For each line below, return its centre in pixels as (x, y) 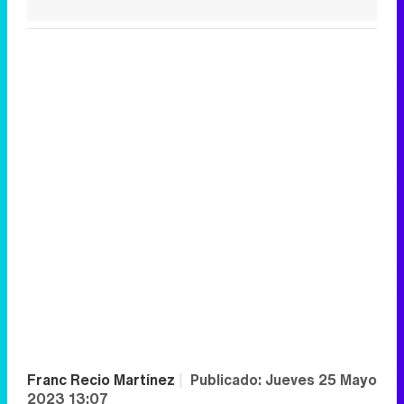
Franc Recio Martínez (103, 380)
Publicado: (228, 380)
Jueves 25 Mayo (321, 380)
